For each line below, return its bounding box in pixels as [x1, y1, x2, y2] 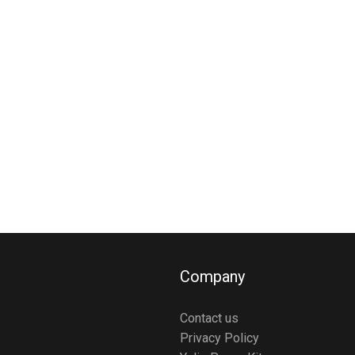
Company [179, 266, 245, 286]
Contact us [179, 310, 239, 326]
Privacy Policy [179, 330, 259, 345]
